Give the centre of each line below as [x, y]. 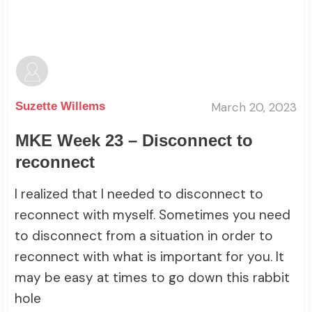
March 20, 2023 [254, 107]
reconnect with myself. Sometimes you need [153, 215]
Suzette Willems [60, 107]
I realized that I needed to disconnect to [139, 194]
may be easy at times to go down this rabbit [152, 278]
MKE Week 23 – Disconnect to [134, 141]
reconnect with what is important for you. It [149, 257]
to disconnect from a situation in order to [144, 236]
